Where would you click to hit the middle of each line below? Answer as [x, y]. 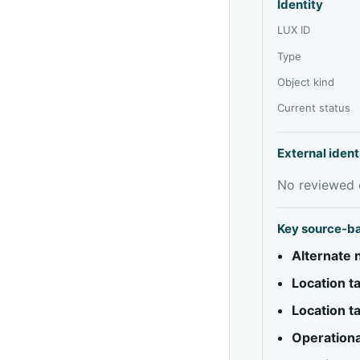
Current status [314, 107]
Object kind [306, 82]
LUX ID [294, 29]
